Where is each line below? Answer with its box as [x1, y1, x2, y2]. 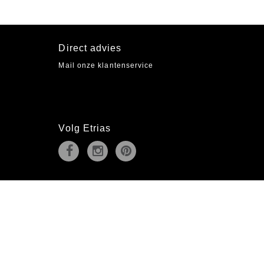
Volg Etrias [58, 123, 111, 134]
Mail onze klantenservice [58, 61, 154, 70]
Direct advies [58, 43, 122, 54]
